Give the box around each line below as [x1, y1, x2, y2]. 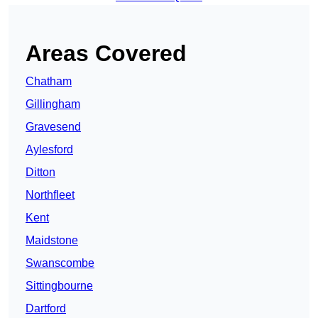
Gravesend [26, 121, 81, 133]
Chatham [26, 75, 72, 88]
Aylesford [26, 143, 73, 156]
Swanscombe [26, 257, 94, 270]
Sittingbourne [26, 280, 93, 292]
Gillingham [26, 98, 80, 111]
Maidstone [26, 234, 78, 247]
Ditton [26, 166, 55, 179]
